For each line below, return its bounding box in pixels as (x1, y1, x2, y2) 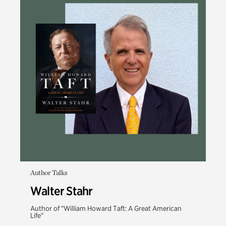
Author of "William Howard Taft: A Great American (30, 204, 182, 212)
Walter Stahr (30, 184, 93, 198)
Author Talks (30, 168, 68, 177)
